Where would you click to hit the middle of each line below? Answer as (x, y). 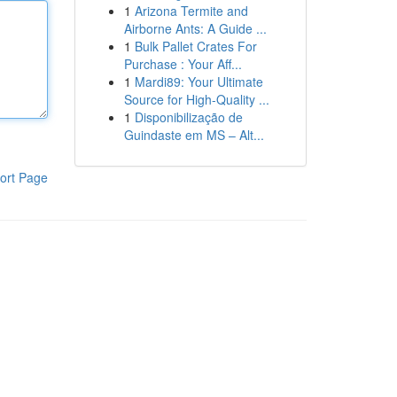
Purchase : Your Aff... (183, 64)
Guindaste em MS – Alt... (194, 135)
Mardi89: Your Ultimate (198, 82)
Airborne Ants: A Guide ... (195, 28)
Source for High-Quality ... (196, 99)
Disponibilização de (188, 117)
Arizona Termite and (191, 11)
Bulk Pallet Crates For (195, 46)
